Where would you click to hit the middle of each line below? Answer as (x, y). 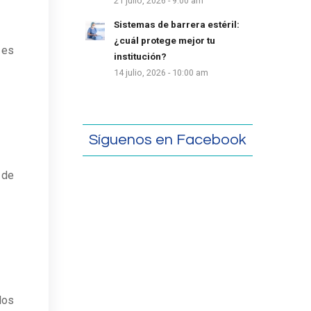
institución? (141, 56)
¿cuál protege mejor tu (165, 40)
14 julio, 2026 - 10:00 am (161, 72)
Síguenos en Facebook (168, 140)
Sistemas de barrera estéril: (177, 24)
